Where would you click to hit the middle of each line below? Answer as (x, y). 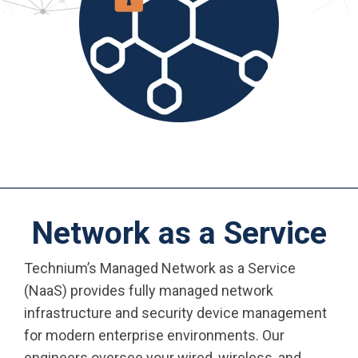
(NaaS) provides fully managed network (149, 290)
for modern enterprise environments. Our (154, 335)
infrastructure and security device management (175, 313)
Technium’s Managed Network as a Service (160, 268)
